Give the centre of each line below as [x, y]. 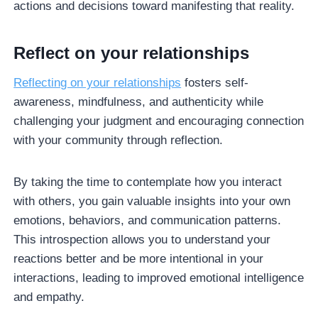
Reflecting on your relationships [98, 82]
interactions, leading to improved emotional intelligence [159, 278]
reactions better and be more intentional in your [139, 258]
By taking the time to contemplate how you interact [148, 182]
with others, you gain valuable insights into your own [152, 201]
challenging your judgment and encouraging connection [159, 121]
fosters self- [215, 82]
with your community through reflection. [119, 140]
